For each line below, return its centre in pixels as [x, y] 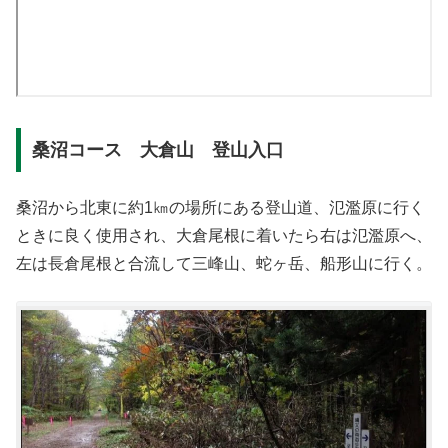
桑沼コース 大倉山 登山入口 [157, 149]
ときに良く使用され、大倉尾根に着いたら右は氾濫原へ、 [224, 236]
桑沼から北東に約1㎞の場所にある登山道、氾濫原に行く [220, 208]
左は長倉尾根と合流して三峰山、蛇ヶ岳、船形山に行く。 [224, 264]
